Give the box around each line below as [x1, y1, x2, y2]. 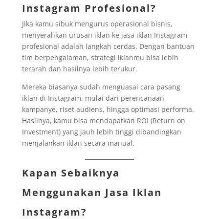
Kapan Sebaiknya [22, 166, 120, 180]
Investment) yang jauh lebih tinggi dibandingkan [22, 127, 181, 137]
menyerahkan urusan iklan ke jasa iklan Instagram [22, 30, 187, 40]
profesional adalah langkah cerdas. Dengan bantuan [22, 42, 195, 51]
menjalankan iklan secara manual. [22, 138, 134, 148]
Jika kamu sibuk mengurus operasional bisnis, [22, 19, 173, 29]
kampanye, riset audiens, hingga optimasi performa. [22, 105, 194, 114]
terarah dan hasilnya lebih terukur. [22, 64, 137, 74]
